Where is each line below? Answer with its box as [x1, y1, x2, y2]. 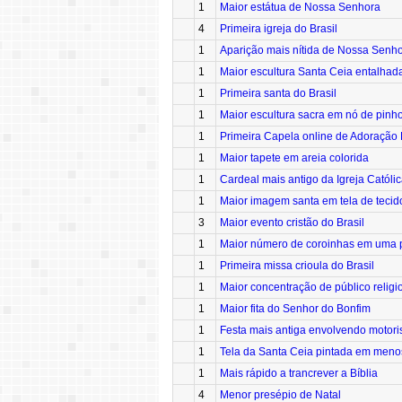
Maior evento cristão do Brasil [220, 216, 364, 230]
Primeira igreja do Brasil [220, 22, 337, 36]
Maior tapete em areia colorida [220, 152, 369, 165]
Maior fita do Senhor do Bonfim [220, 302, 371, 316]
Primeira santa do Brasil [220, 87, 336, 100]
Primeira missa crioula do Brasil [220, 259, 374, 273]
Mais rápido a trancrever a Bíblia [220, 367, 378, 380]
